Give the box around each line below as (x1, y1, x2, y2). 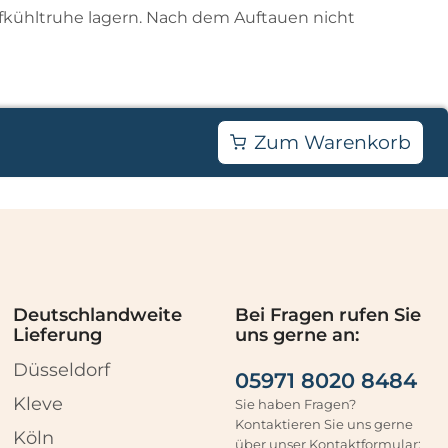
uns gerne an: (234, 323, 359, 346)
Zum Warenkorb (254, 130, 412, 154)
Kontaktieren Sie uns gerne (234, 415, 413, 432)
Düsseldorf (13, 359, 111, 382)
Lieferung (13, 323, 103, 346)
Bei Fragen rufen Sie (234, 303, 421, 326)
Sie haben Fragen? (234, 395, 356, 412)
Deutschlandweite (13, 303, 183, 326)
